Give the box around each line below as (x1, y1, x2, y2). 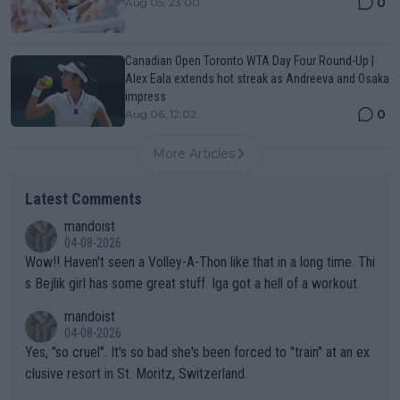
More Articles (153, 146, 235, 162)
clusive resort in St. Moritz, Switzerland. (25, 365, 247, 383)
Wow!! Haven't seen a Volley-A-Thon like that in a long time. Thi (25, 254, 63, 271)
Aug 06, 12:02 (125, 107, 196, 121)
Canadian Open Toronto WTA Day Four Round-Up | (125, 54, 374, 69)
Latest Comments (25, 189, 142, 209)
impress (125, 89, 166, 104)
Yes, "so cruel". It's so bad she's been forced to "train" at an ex (25, 344, 370, 362)
